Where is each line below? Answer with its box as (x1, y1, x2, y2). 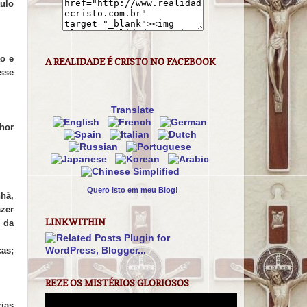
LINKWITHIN (45, 217, 106, 228)
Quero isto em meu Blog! (87, 186, 178, 195)
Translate (111, 105, 154, 116)
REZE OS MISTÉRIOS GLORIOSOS (45, 278, 189, 288)
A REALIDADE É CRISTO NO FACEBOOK (45, 56, 216, 67)
